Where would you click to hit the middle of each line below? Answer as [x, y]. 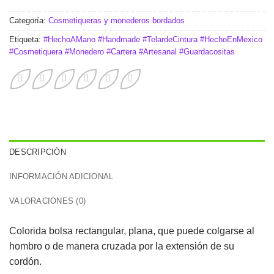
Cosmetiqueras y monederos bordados [117, 20]
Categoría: [29, 20]
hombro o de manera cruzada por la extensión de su [122, 246]
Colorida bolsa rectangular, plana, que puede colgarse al [132, 231]
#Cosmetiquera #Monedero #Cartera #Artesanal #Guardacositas [122, 51]
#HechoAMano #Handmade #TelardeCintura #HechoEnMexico [153, 39]
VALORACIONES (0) [48, 201]
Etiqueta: [26, 39]
